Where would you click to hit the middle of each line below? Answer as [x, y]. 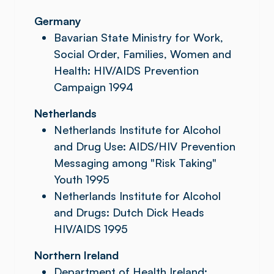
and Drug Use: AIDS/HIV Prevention [145, 146]
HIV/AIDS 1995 [91, 229]
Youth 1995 [82, 179]
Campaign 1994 [94, 87]
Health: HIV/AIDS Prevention [126, 70]
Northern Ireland [76, 255]
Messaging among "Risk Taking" [135, 163]
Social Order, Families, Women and [143, 54]
